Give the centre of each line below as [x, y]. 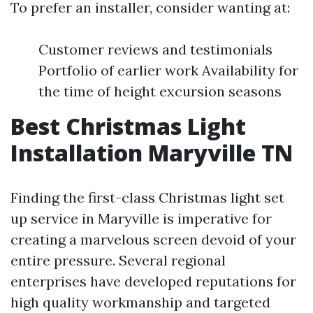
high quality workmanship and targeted [140, 302]
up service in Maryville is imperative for [141, 218]
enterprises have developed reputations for [153, 281]
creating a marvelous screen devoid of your [153, 239]
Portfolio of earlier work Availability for [168, 70]
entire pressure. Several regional [118, 260]
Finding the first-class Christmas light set [147, 197]
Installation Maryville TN [152, 153]
